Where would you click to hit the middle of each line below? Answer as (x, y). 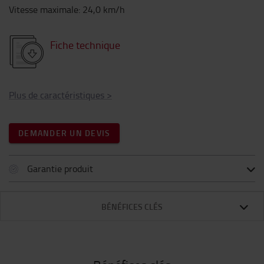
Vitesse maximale (44, 9)
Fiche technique (85, 45)
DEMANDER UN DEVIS (65, 133)
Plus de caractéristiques (57, 95)
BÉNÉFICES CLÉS (132, 207)
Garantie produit (60, 169)
